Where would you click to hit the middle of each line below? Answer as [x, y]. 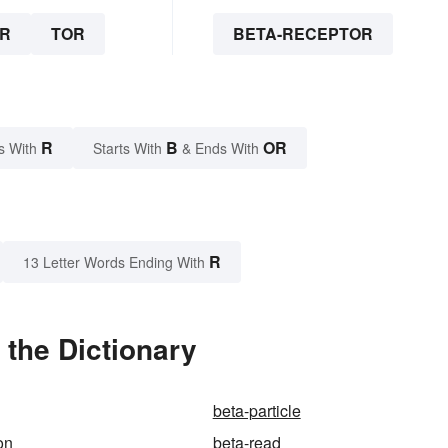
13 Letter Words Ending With [114, 261]
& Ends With [220, 147]
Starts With [129, 147]
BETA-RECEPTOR [302, 33]
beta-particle [256, 410]
